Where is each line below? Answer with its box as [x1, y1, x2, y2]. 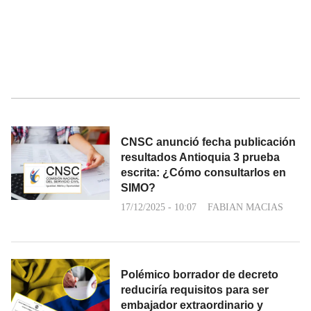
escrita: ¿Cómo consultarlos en [121, 166, 286, 178]
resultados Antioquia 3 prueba [121, 151, 280, 163]
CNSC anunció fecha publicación [121, 135, 296, 148]
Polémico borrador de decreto [121, 268, 278, 280]
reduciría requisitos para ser [121, 283, 269, 296]
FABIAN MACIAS [208, 201, 283, 212]
